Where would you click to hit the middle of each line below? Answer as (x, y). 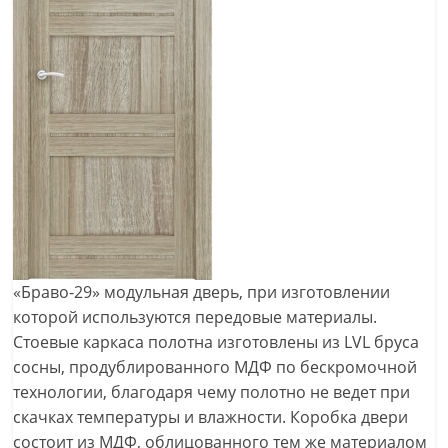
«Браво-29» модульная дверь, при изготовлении (202, 292)
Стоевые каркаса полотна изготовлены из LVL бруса (216, 342)
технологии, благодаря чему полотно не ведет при (212, 392)
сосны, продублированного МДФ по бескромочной (215, 367)
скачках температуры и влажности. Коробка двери (211, 417)
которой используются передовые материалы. (195, 317)
